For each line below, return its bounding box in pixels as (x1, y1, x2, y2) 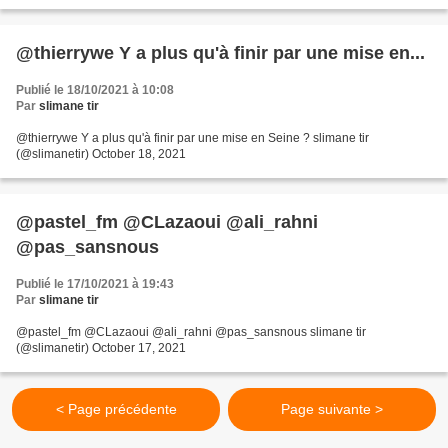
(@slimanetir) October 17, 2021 (16, 341, 186, 355)
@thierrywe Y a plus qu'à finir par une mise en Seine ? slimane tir (16, 131, 369, 145)
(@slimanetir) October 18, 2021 (16, 147, 186, 161)
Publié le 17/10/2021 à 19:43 (16, 277, 174, 291)
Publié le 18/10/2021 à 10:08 (16, 83, 174, 97)
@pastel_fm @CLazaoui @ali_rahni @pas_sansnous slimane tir (16, 325, 366, 339)
